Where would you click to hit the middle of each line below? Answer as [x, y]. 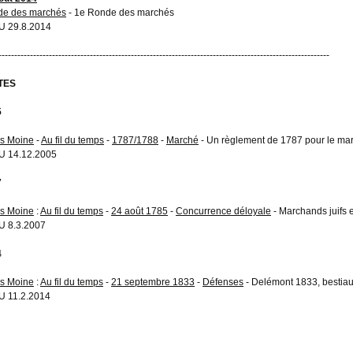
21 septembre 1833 [153, 282]
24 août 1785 [139, 211]
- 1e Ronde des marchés [120, 12]
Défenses [223, 282]
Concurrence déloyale [223, 211]
